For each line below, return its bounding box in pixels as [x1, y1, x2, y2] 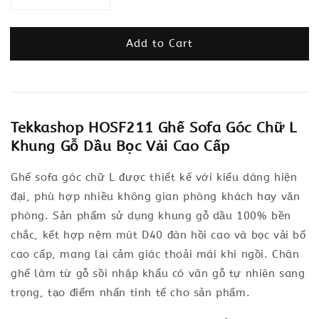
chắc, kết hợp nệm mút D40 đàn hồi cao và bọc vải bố [11, 229, 306, 241]
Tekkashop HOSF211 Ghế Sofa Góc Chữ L [11, 120, 297, 136]
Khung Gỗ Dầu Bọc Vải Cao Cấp [11, 138, 230, 155]
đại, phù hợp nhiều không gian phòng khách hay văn [11, 190, 300, 203]
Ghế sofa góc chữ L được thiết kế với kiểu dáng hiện [11, 171, 298, 184]
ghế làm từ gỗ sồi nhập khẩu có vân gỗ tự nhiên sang [11, 267, 305, 280]
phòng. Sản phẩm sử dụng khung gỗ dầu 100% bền [11, 209, 292, 222]
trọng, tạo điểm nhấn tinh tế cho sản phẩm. [11, 286, 251, 299]
